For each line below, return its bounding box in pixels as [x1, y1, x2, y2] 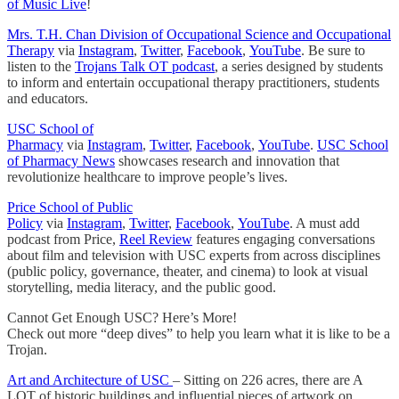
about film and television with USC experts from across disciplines [7, 247, 380, 263]
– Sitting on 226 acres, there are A [173, 371, 362, 387]
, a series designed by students [215, 58, 383, 74]
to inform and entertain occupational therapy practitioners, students [7, 74, 379, 90]
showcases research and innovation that [115, 152, 339, 168]
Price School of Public [7, 199, 133, 215]
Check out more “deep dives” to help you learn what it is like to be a [7, 325, 390, 341]
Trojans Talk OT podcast [75, 58, 215, 74]
